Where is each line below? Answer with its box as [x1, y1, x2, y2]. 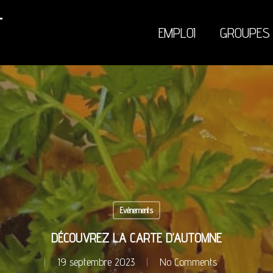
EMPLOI [158, 23, 196, 41]
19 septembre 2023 [57, 255, 135, 268]
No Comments [159, 255, 217, 268]
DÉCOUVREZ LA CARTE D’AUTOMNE [51, 230, 222, 246]
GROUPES [220, 23, 270, 41]
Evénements [119, 205, 153, 215]
